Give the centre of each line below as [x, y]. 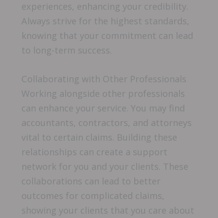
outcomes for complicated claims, [93, 196]
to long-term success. [67, 50]
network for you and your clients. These [105, 167]
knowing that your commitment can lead [107, 36]
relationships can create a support [94, 152]
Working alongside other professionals [103, 94]
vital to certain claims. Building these [99, 137]
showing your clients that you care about [108, 210]
